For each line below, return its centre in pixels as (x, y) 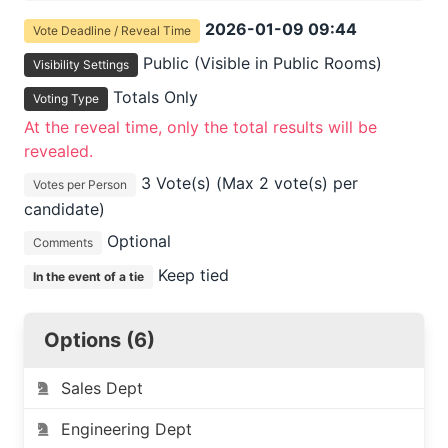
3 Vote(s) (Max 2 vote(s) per (247, 182)
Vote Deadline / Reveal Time (112, 30)
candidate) (64, 208)
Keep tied (191, 274)
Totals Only (153, 96)
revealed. (58, 150)
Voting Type (66, 98)
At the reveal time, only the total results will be (200, 126)
